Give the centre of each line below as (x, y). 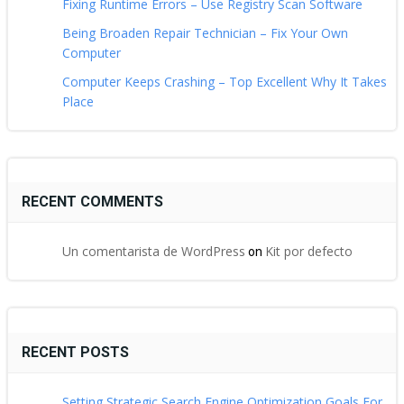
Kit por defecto (309, 252)
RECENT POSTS (75, 353)
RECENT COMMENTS (92, 202)
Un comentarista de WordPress (154, 252)
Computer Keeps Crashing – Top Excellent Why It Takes (225, 81)
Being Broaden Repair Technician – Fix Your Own (205, 32)
